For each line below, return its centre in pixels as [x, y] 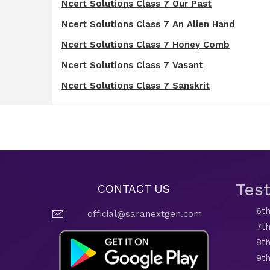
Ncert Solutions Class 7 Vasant [132, 65]
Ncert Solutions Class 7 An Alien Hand [148, 24]
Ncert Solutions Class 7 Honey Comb [146, 44]
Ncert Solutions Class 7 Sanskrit [136, 85]
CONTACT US [134, 189]
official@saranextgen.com [144, 214]
